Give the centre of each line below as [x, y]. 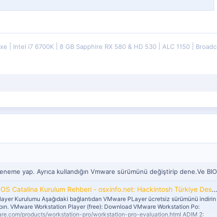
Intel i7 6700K [34, 47]
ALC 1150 [177, 47]
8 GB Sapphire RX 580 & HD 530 [109, 47]
